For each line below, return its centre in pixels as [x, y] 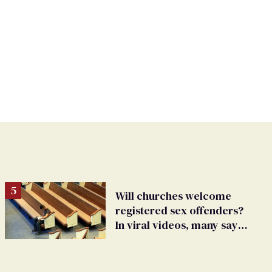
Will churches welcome [173, 196]
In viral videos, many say [177, 225]
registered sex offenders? [179, 211]
